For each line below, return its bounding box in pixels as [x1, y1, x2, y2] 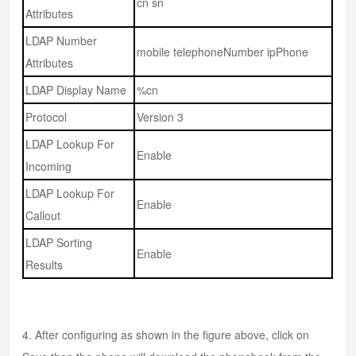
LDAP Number [25, 33, 98, 49]
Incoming [25, 158, 72, 175]
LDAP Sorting [25, 234, 93, 251]
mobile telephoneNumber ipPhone [137, 44, 309, 60]
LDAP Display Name [25, 82, 127, 99]
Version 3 [137, 109, 184, 126]
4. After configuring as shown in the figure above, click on [22, 327, 310, 343]
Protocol [25, 109, 68, 126]
